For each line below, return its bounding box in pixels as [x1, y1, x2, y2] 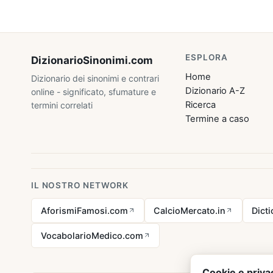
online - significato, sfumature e [31, 87, 157, 97]
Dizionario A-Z [185, 85, 246, 97]
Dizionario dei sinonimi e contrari [31, 73, 160, 84]
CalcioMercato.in [154, 205, 226, 216]
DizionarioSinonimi [31, 54, 129, 67]
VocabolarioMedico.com [40, 230, 143, 241]
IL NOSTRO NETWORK [31, 180, 129, 191]
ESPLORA [185, 52, 229, 63]
